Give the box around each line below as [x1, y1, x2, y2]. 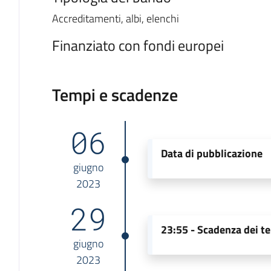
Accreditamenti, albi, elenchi [51, 10, 179, 27]
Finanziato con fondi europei [51, 34, 224, 56]
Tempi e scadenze [51, 81, 178, 108]
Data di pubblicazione [161, 145, 263, 162]
